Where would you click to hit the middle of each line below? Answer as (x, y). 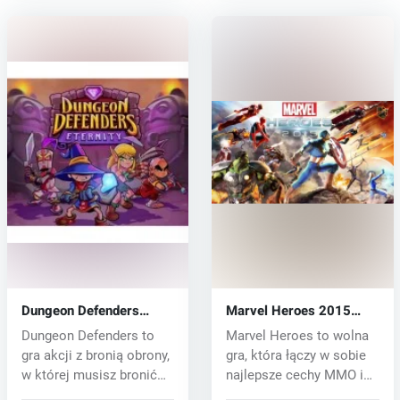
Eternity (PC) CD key (83, 327)
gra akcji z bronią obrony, (95, 356)
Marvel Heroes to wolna (297, 336)
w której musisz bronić (89, 375)
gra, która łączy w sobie (296, 356)
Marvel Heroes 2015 (288, 311)
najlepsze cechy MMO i (294, 375)
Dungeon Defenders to (87, 336)
